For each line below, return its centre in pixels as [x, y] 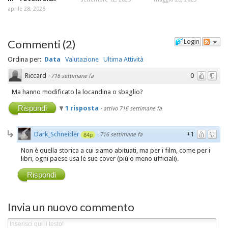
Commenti [34, 44]
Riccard [36, 75]
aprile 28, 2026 [26, 9]
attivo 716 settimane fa [133, 108]
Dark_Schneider [57, 134]
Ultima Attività [123, 59]
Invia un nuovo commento [71, 207]
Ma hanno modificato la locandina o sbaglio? [77, 92]
